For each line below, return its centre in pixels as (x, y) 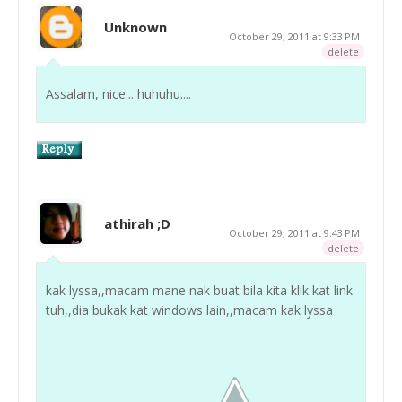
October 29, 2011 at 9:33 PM (294, 36)
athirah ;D (137, 223)
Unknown (135, 26)
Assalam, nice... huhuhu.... (118, 93)
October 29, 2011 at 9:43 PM (294, 232)
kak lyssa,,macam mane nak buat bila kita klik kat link (199, 290)
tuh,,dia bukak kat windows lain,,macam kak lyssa (189, 310)
